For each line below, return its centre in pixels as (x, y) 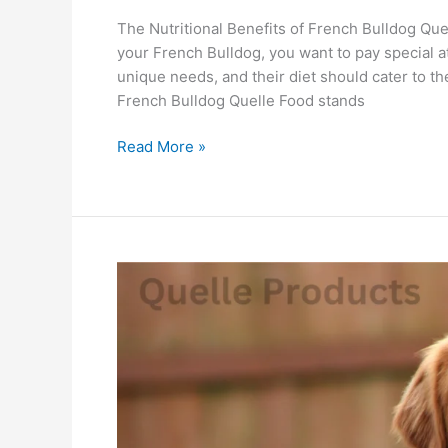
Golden (141, 273)
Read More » (161, 147)
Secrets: (145, 321)
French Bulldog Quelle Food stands (241, 100)
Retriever (149, 297)
